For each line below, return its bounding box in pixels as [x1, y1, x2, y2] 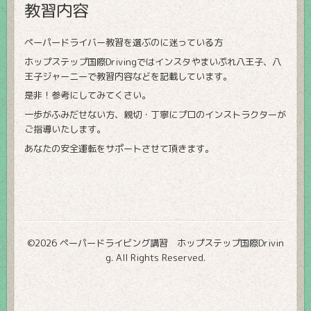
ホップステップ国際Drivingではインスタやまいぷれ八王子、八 [24, 55, 281, 68]
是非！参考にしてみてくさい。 [24, 89, 151, 102]
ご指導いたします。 [24, 122, 106, 135]
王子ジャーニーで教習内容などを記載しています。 [24, 69, 232, 83]
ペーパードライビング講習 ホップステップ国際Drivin [60, 237, 284, 250]
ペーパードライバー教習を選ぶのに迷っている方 [24, 35, 223, 49]
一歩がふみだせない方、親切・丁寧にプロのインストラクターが [24, 108, 286, 121]
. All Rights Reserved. [111, 251, 205, 264]
